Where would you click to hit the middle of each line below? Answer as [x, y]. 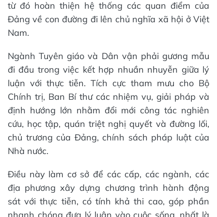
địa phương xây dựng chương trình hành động [108, 187]
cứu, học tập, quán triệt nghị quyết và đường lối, [108, 124]
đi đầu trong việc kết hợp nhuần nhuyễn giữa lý [108, 69]
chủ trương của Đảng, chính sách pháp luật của [108, 137]
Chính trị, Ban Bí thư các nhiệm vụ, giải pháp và [108, 96]
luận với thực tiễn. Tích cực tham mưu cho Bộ [108, 83]
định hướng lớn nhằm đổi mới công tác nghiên [108, 110]
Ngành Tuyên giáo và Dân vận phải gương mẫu [108, 56]
